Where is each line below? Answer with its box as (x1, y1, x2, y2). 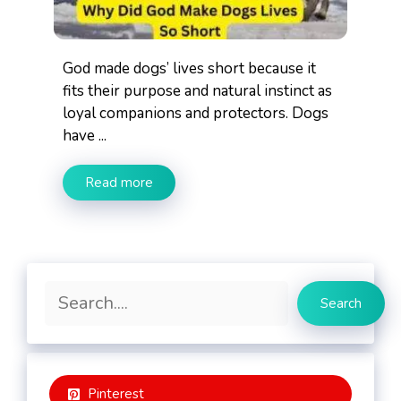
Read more (85, 174, 153, 192)
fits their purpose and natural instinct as (63, 81, 332, 101)
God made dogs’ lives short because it (63, 58, 316, 79)
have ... (63, 125, 107, 146)
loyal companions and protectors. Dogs (63, 103, 328, 124)
